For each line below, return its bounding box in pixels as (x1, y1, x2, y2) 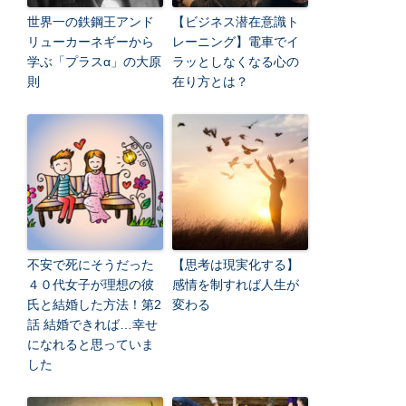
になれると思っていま (27, 337, 154, 353)
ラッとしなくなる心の (172, 54, 299, 70)
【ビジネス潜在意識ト (172, 14, 299, 30)
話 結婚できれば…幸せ (27, 317, 158, 333)
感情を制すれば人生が (172, 277, 299, 293)
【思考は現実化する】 (172, 257, 299, 273)
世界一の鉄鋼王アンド (27, 14, 154, 30)
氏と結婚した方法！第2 (27, 297, 161, 313)
